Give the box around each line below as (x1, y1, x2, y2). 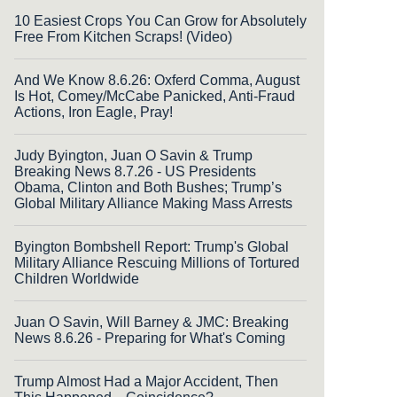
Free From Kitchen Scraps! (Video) (14, 28, 232, 44)
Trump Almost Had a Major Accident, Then (14, 373, 278, 389)
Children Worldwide (14, 270, 139, 286)
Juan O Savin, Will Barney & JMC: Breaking (14, 314, 289, 330)
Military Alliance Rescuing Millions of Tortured (14, 254, 300, 270)
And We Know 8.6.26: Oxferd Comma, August (14, 72, 300, 88)
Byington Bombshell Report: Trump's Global (14, 238, 289, 254)
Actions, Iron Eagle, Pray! (14, 104, 173, 120)
